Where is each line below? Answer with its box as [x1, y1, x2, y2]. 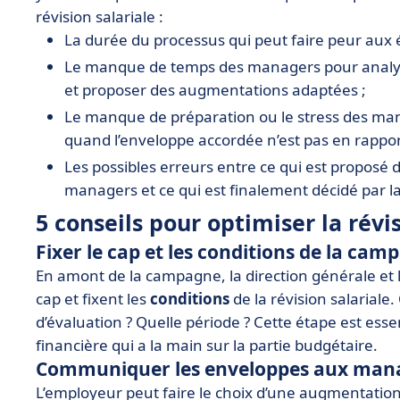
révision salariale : [36, 6, 163, 27]
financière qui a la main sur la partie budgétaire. [36, 335, 378, 355]
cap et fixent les [36, 288, 150, 309]
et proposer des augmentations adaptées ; [64, 79, 366, 100]
